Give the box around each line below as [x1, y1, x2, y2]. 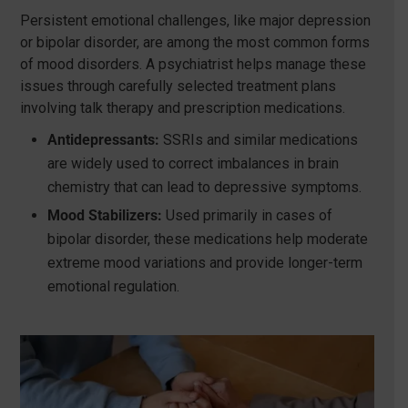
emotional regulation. [46, 277, 179, 295]
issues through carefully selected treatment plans [19, 76, 336, 95]
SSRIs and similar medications [158, 130, 358, 148]
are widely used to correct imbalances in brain [46, 154, 339, 172]
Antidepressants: [46, 130, 159, 148]
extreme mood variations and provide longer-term [46, 253, 362, 271]
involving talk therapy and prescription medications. [19, 98, 345, 117]
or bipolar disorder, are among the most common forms [19, 33, 370, 51]
